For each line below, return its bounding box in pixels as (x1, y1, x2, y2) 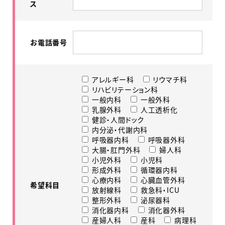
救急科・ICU (140, 185, 180, 195)
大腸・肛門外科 (91, 145, 141, 155)
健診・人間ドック (91, 115, 145, 125)
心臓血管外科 (140, 175, 185, 185)
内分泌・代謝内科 (91, 125, 148, 135)
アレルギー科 (91, 74, 134, 84)
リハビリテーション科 (91, 84, 158, 94)
